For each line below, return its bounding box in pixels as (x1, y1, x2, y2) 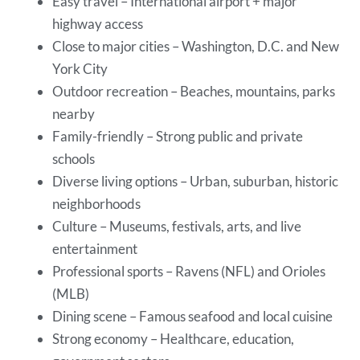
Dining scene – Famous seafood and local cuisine (52, 307, 336, 325)
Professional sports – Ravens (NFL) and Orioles (52, 262, 326, 280)
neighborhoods (52, 194, 144, 212)
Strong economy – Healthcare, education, (52, 329, 295, 347)
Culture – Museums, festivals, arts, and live (52, 217, 302, 235)
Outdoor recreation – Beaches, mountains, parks (52, 82, 336, 100)
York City (52, 59, 111, 77)
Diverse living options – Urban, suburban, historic (52, 172, 339, 190)
